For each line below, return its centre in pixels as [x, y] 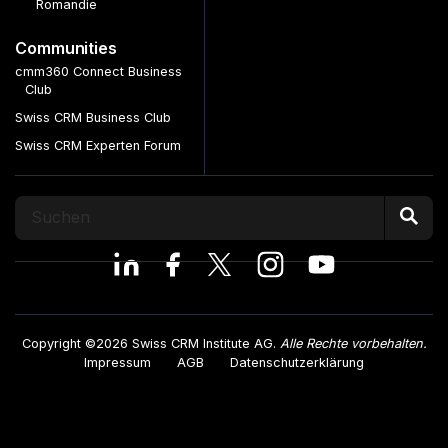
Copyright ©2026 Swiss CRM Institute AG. [150, 343]
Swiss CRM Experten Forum [98, 145]
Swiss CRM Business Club [93, 117]
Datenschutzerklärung [297, 362]
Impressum [117, 362]
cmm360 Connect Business [98, 71]
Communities [66, 48]
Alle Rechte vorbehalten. [353, 343]
